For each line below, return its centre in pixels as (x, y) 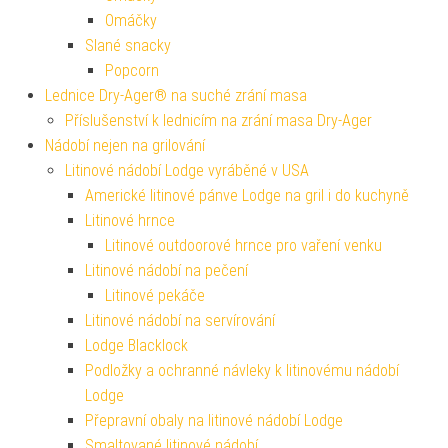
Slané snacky (128, 45)
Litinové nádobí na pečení (166, 270)
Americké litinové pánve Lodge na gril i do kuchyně (247, 195)
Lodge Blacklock (136, 345)
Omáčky (131, 20)
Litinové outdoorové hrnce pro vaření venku (243, 245)
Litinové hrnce (130, 220)
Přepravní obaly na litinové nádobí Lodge (214, 420)
